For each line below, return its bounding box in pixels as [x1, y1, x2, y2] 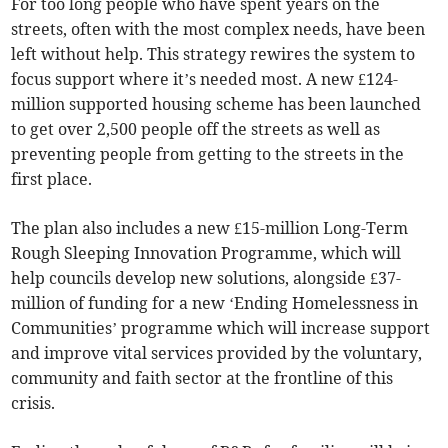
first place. [11, 169, 93, 190]
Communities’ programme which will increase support [11, 318, 431, 339]
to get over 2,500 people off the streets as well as [11, 119, 381, 140]
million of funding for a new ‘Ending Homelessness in [11, 293, 419, 314]
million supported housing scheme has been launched [11, 94, 422, 115]
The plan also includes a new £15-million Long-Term [11, 218, 409, 239]
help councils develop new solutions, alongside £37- [11, 268, 402, 289]
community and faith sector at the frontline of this [11, 368, 394, 389]
